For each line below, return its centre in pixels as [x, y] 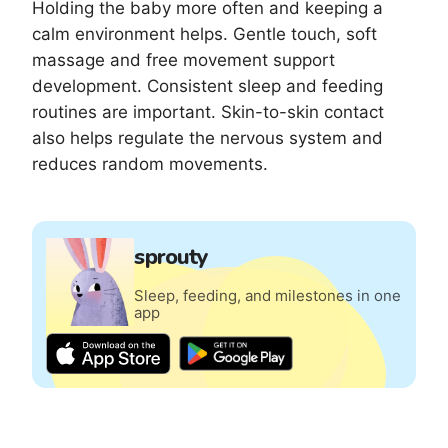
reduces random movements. [150, 164]
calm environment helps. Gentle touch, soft [204, 34]
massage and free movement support [183, 60]
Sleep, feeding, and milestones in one [268, 296]
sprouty [171, 256]
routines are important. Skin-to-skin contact [208, 112]
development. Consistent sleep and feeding [207, 86]
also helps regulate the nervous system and [207, 138]
